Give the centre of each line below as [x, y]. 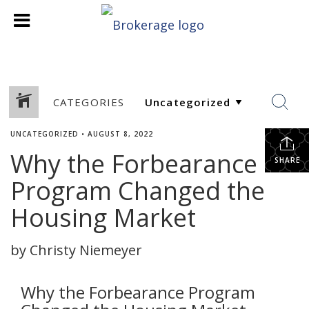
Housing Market [103, 218]
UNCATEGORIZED [44, 134]
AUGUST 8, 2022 [120, 134]
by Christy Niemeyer [76, 250]
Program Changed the [138, 191]
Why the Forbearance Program [138, 292]
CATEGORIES [89, 102]
